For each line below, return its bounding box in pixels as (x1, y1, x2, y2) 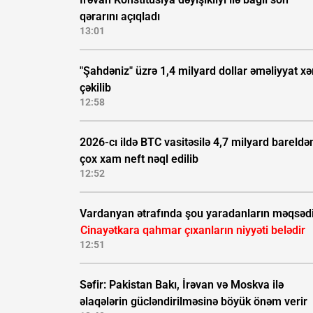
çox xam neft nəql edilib (80, 152, 198, 166)
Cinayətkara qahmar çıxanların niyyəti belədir (80, 224, 305, 238)
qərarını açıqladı (80, 10, 160, 24)
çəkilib (80, 81, 111, 95)
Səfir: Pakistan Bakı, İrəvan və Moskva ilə (80, 278, 284, 292)
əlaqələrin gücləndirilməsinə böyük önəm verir (80, 295, 307, 309)
